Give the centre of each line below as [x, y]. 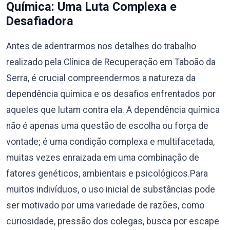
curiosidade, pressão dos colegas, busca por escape [113, 221]
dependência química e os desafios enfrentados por [111, 94]
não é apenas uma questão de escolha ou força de [107, 126]
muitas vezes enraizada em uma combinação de [103, 158]
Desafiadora [40, 21]
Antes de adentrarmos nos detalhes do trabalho [101, 46]
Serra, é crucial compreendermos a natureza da [101, 78]
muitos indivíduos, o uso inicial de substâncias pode [111, 189]
